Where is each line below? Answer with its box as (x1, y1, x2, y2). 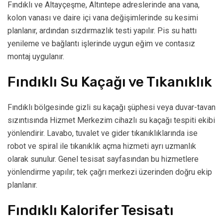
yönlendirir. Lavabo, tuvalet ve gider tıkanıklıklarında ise (7, 128, 198, 138)
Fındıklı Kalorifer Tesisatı (7, 202, 174, 219)
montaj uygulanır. (7, 52, 64, 62)
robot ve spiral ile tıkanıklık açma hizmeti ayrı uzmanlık (7, 141, 196, 151)
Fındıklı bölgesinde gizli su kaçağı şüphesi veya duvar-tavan (7, 103, 216, 112)
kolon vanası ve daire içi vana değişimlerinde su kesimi (7, 13, 198, 23)
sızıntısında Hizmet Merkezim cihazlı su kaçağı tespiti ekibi (7, 115, 215, 125)
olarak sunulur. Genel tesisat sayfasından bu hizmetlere (7, 154, 199, 164)
